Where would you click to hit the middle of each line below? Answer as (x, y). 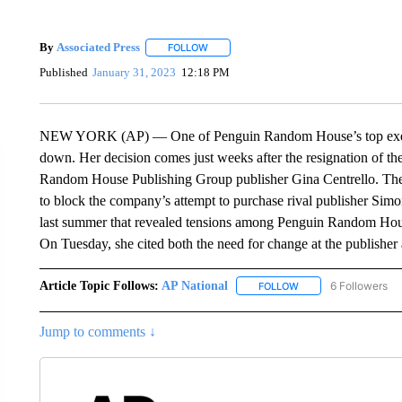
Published (63, 73)
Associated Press (98, 47)
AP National (194, 285)
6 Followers (358, 285)
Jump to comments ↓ (97, 331)
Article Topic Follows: (99, 285)
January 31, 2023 (135, 73)
